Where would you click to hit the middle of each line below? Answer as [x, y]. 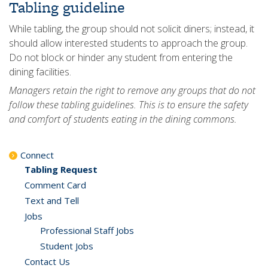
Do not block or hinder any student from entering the [121, 57]
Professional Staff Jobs [87, 230]
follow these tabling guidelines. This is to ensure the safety [129, 105]
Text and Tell [52, 200]
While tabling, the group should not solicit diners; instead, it [132, 29]
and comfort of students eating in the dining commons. [123, 119]
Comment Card [55, 185]
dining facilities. [40, 72]
